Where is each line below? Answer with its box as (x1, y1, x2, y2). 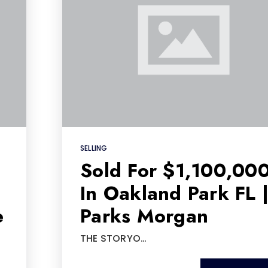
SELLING (80, 142, 108, 153)
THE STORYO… (80, 231, 147, 245)
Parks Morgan (80, 202, 208, 230)
